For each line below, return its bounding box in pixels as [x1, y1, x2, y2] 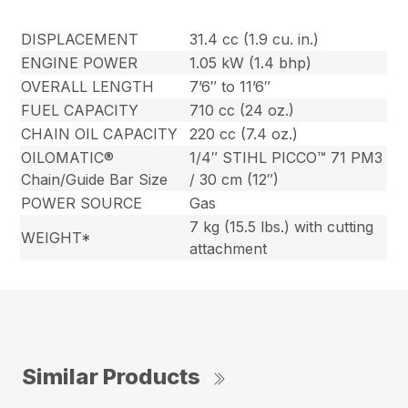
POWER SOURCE [21, 193, 143, 212]
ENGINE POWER [21, 53, 138, 72]
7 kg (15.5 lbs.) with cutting [189, 217, 374, 236]
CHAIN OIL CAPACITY [21, 124, 178, 143]
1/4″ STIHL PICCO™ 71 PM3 [189, 148, 383, 167]
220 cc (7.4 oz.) [189, 124, 299, 143]
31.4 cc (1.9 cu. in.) [189, 29, 320, 48]
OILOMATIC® [21, 148, 115, 167]
